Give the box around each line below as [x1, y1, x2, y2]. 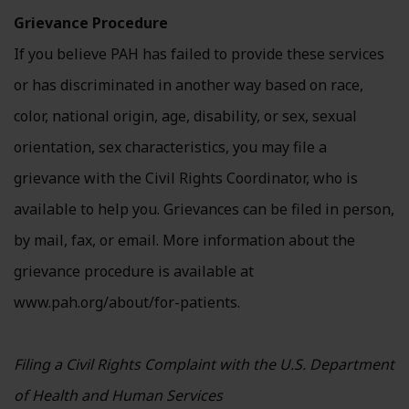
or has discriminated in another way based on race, [14, 75, 363, 95]
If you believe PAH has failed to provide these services [14, 44, 384, 64]
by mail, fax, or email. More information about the [14, 230, 355, 250]
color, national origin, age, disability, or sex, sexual [14, 106, 357, 126]
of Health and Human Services [14, 385, 223, 405]
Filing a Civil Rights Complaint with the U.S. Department [14, 354, 394, 374]
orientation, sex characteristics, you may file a [14, 137, 327, 157]
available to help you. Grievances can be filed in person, [14, 199, 394, 219]
